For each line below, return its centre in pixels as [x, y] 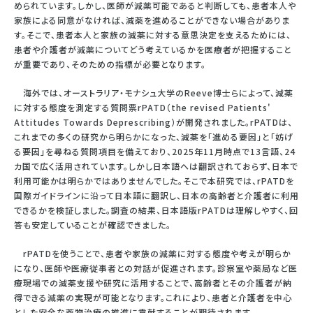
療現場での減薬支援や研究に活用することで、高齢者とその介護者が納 [153, 282]
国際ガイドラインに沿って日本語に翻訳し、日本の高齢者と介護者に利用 [156, 195]
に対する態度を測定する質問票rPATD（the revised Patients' [143, 107]
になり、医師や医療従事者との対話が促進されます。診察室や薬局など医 [156, 268]
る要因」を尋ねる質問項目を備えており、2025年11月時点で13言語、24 [155, 151]
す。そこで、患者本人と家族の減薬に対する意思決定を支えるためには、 [153, 34]
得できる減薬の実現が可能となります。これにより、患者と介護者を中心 [153, 297]
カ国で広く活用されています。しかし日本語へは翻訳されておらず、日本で [156, 166]
